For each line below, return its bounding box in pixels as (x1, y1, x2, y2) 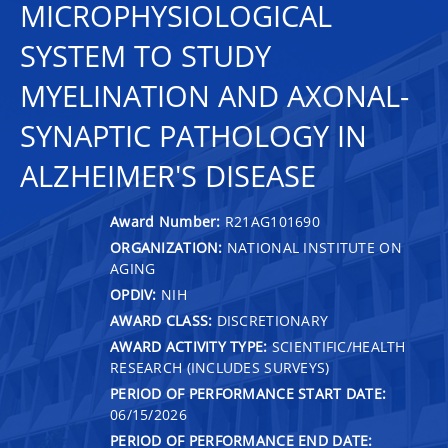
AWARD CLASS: (110, 310, 213, 330)
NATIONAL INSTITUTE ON (222, 237, 402, 257)
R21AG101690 (224, 211, 321, 231)
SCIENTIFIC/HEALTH (267, 336, 406, 356)
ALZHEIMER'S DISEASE (20, 156, 316, 196)
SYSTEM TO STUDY (20, 36, 271, 76)
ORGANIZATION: (110, 237, 223, 257)
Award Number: (110, 211, 225, 231)
